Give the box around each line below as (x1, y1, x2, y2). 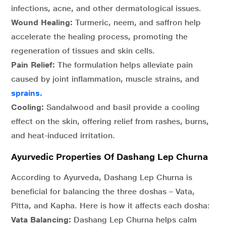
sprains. (11, 88, 42, 98)
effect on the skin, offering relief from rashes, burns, (11, 117, 209, 126)
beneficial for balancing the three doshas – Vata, (11, 187, 195, 196)
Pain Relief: (11, 60, 58, 70)
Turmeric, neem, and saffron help (73, 18, 201, 27)
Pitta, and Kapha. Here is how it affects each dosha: (11, 201, 210, 210)
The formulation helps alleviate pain (58, 60, 193, 70)
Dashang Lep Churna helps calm (74, 215, 197, 224)
